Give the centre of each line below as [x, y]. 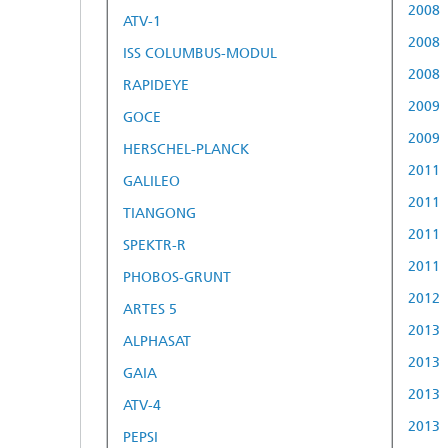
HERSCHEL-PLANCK [186, 149]
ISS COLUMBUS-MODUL [200, 53]
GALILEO [151, 181]
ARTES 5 [150, 309]
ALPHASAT [157, 341]
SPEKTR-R [154, 245]
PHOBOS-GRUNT [177, 277]
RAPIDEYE [156, 85]
